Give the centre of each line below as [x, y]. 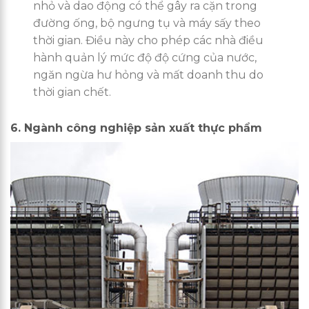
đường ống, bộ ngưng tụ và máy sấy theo [147, 23]
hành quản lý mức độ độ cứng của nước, [145, 58]
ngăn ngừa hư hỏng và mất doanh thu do [149, 75]
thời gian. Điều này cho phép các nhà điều [149, 41]
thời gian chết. [72, 92]
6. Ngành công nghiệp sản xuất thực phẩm [136, 128]
